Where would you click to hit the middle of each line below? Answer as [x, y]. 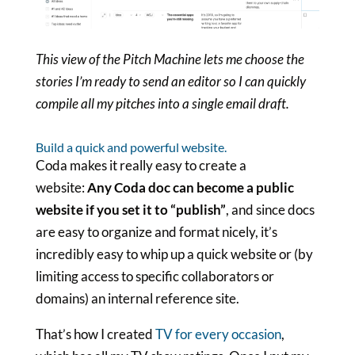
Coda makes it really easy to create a [141, 165]
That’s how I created [95, 334]
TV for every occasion [218, 334]
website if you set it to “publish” [130, 209]
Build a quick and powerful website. [131, 147]
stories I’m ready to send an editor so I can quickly [170, 81]
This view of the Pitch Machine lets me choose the [170, 59]
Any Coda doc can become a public [190, 187]
